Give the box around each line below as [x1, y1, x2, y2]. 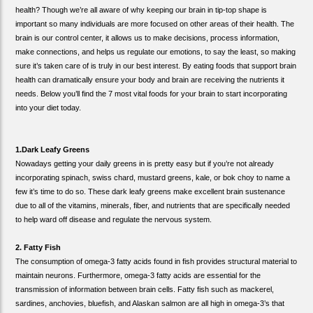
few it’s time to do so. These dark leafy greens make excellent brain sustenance [15, 187, 286, 196]
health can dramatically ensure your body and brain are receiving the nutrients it [15, 75, 285, 84]
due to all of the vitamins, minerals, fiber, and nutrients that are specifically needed [15, 201, 291, 210]
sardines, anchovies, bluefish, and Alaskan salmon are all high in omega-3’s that [15, 298, 285, 307]
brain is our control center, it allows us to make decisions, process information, [15, 33, 280, 42]
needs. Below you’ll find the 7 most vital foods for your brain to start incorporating [15, 89, 288, 98]
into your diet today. [15, 103, 82, 112]
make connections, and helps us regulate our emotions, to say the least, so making [15, 47, 296, 56]
